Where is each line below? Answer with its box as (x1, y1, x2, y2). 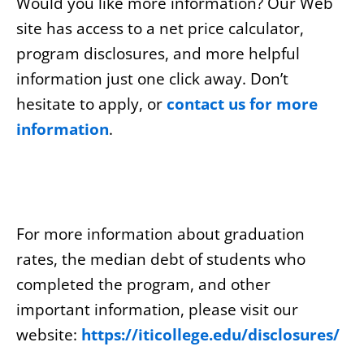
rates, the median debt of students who (16, 248, 305, 270)
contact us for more (167, 93, 318, 115)
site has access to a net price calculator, (16, 18, 304, 40)
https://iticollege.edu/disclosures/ (81, 323, 340, 345)
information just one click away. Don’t (16, 68, 288, 90)
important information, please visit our (16, 298, 298, 320)
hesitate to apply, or (16, 93, 167, 115)
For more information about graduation (16, 223, 305, 245)
